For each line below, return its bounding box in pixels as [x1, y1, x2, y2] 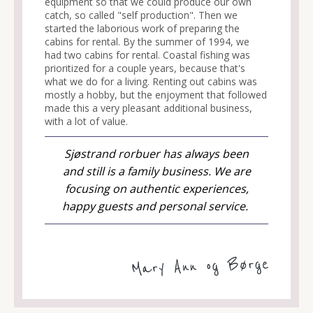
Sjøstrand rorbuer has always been [64, 145, 249, 161]
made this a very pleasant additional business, [45, 101, 252, 115]
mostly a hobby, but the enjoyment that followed [45, 87, 267, 101]
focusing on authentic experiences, [64, 180, 249, 196]
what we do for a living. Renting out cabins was [45, 74, 257, 88]
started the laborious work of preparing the [45, 21, 240, 35]
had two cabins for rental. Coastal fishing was [45, 48, 250, 61]
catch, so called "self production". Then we [45, 8, 238, 22]
